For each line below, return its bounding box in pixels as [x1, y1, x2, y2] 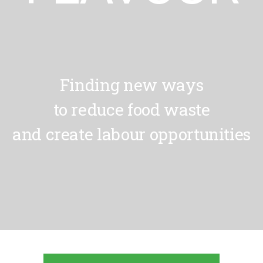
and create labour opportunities [12, 123, 251, 145]
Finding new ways [59, 73, 204, 96]
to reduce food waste [53, 98, 210, 120]
